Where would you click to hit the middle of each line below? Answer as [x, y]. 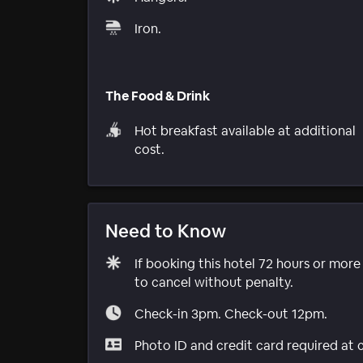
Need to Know [166, 231]
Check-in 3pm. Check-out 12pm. [231, 314]
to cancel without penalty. [214, 282]
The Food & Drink [158, 96]
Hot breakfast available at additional [245, 130]
